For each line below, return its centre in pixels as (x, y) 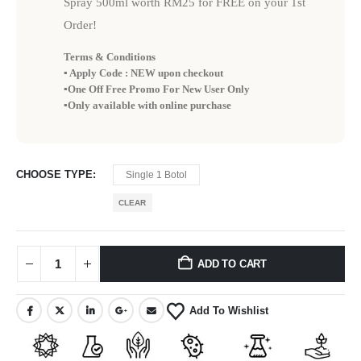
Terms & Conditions (110, 57)
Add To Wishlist (228, 310)
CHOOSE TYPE (54, 174)
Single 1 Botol (156, 174)
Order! (81, 25)
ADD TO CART (232, 263)
